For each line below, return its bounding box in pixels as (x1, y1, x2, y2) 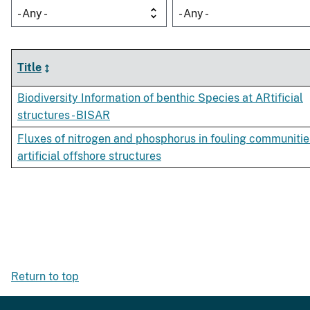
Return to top (11, 270, 79, 284)
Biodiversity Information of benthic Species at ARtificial (17, 91, 303, 105)
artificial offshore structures (17, 149, 161, 163)
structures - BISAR (17, 109, 110, 122)
